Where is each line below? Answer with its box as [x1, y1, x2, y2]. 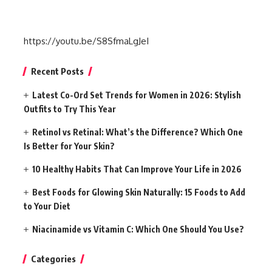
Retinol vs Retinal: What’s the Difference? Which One [32, 126, 243, 137]
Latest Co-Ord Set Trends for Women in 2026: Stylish [32, 89, 242, 100]
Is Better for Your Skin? [24, 140, 115, 151]
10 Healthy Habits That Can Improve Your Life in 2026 [32, 163, 242, 174]
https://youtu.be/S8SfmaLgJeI [24, 35, 149, 47]
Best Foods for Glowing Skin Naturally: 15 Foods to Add [32, 186, 246, 197]
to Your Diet [24, 200, 70, 211]
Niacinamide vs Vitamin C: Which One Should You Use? [32, 223, 245, 234]
